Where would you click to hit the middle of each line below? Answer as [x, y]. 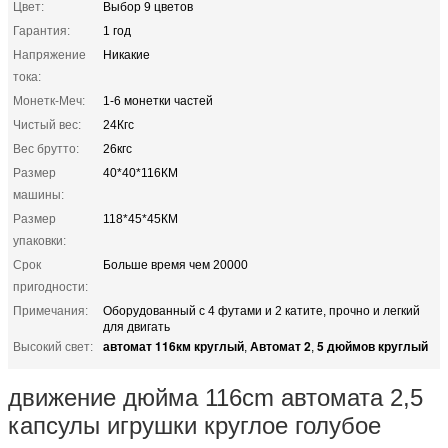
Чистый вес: [47, 124]
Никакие [126, 54]
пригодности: [50, 286]
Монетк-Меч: [49, 100]
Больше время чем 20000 [175, 264]
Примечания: [50, 310]
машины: [38, 194]
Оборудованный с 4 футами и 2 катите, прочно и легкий [261, 310]
